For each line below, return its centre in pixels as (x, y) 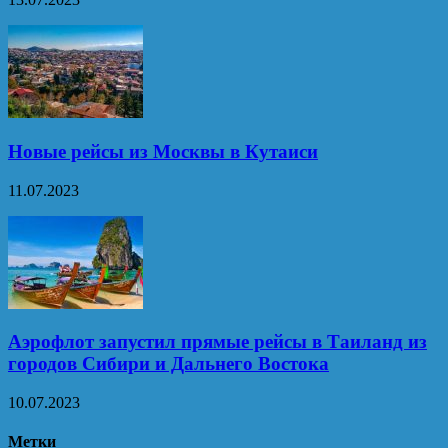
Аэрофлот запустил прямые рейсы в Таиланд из (217, 342)
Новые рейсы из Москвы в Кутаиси (163, 151)
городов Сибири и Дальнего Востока (168, 364)
